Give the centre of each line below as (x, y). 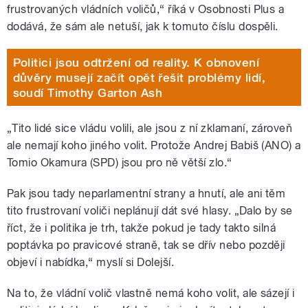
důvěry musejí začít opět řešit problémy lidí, (139, 77)
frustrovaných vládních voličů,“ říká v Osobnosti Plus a (146, 10)
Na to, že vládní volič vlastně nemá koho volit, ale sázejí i (151, 294)
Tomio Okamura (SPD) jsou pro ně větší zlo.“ (120, 163)
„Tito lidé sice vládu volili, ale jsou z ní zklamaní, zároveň (150, 129)
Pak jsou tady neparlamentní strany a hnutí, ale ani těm (146, 194)
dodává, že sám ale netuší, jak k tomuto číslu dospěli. (143, 27)
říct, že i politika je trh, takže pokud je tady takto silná (142, 228)
